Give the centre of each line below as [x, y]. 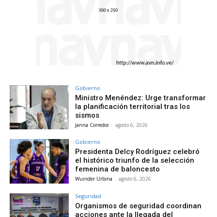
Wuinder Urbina [94, 179]
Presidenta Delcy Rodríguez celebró [138, 152]
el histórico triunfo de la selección [135, 161]
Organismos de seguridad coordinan [139, 206]
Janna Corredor [92, 125]
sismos [87, 115]
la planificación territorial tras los [133, 106]
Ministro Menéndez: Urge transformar [141, 98]
